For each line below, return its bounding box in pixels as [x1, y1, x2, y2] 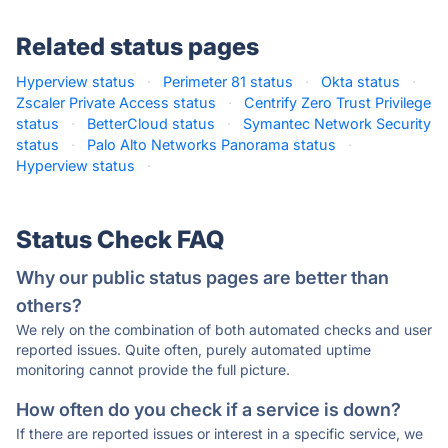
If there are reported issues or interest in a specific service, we [16, 425, 423, 442]
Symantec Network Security [243, 115, 431, 132]
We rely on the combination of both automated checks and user [16, 321, 432, 338]
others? [16, 295, 82, 316]
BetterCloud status [87, 115, 215, 132]
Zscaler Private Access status [16, 94, 216, 111]
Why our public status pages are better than [16, 267, 389, 288]
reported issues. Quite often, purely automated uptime [16, 341, 371, 358]
